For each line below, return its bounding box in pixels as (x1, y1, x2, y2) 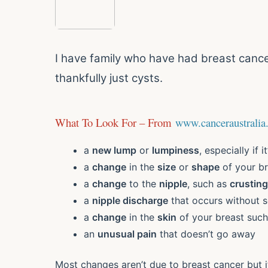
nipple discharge (92, 194, 168, 206)
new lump (92, 144, 136, 156)
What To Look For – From (55, 114, 172, 130)
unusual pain (98, 227, 157, 240)
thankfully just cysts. (55, 71, 163, 85)
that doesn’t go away (157, 227, 255, 240)
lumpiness (152, 144, 199, 156)
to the (126, 177, 159, 190)
